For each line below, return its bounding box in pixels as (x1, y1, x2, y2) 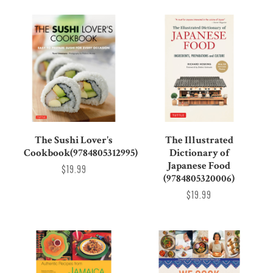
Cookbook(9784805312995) (24, 146, 138, 160)
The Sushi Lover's (35, 133, 113, 147)
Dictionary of (169, 146, 229, 160)
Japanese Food (168, 158, 231, 172)
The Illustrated (165, 133, 233, 147)
